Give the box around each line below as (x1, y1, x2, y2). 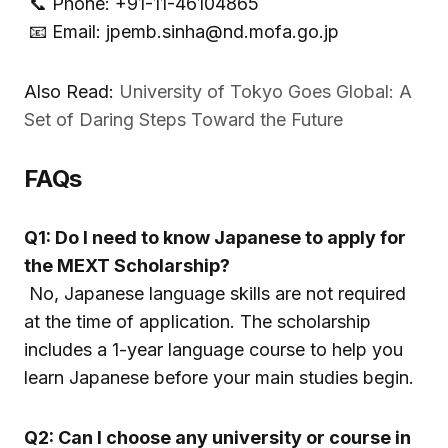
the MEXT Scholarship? (24, 255, 230, 277)
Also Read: (24, 81, 119, 103)
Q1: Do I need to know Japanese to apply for (24, 227, 406, 249)
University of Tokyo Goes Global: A (119, 81, 412, 103)
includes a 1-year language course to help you (24, 339, 403, 361)
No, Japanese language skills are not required (24, 283, 406, 305)
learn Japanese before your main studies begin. (24, 367, 414, 389)
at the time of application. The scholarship (24, 311, 371, 333)
